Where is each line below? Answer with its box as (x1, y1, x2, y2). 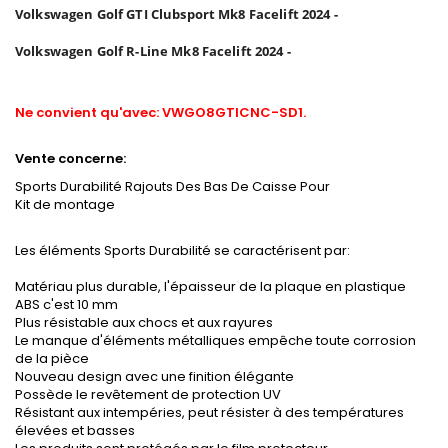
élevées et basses (15, 421, 135, 441)
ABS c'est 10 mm (15, 295, 118, 315)
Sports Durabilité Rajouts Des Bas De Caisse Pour (15, 177, 330, 197)
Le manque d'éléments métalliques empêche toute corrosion (15, 331, 416, 351)
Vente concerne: (15, 149, 126, 169)
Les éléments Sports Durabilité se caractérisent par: (15, 241, 350, 261)
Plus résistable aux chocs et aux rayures (15, 313, 273, 333)
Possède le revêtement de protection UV (15, 385, 281, 405)
